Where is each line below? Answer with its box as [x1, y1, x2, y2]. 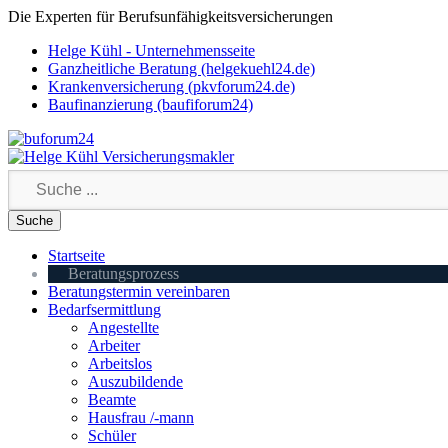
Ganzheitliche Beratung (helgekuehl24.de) [48, 60, 315, 77]
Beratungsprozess [68, 265, 179, 282]
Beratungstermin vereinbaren [48, 283, 230, 300]
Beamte [88, 391, 136, 408]
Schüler [88, 427, 136, 444]
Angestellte [88, 319, 159, 336]
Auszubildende [88, 373, 183, 390]
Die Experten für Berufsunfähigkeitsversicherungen [8, 8, 333, 25]
